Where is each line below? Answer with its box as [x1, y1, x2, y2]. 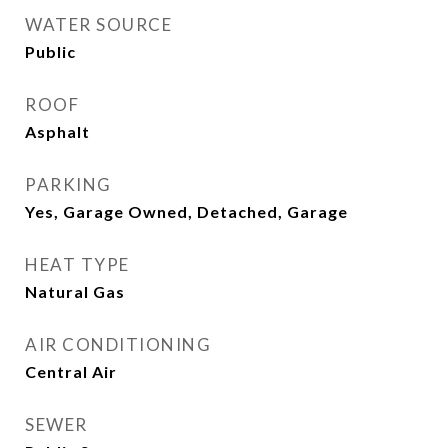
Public [25, 42, 76, 61]
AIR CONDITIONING [25, 334, 211, 355]
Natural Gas [25, 282, 125, 301]
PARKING [25, 174, 112, 195]
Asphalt [25, 122, 90, 141]
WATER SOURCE [25, 14, 172, 35]
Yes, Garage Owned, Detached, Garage [25, 202, 348, 221]
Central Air [25, 362, 117, 381]
